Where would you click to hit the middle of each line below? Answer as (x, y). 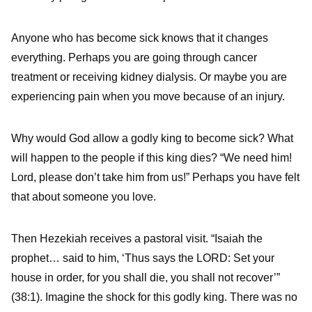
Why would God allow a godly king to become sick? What (152, 139)
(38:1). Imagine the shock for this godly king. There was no (154, 297)
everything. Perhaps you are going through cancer (134, 58)
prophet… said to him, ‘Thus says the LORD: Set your (143, 258)
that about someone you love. (84, 197)
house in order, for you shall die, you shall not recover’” (146, 278)
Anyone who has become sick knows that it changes (140, 38)
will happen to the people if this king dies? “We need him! (151, 158)
